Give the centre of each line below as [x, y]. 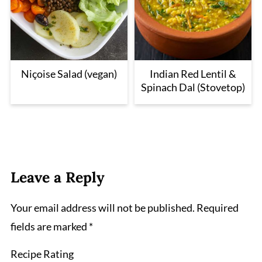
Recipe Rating [42, 254]
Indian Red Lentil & [193, 74]
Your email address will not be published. [102, 208]
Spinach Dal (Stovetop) [193, 87]
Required [217, 208]
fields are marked [49, 227]
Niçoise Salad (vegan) [69, 74]
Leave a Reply [57, 177]
